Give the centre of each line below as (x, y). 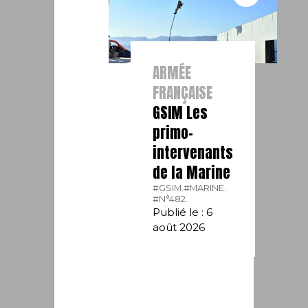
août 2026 (178, 227)
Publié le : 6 (182, 212)
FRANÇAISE (182, 92)
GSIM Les (180, 112)
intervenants (192, 152)
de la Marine (191, 172)
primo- (173, 132)
